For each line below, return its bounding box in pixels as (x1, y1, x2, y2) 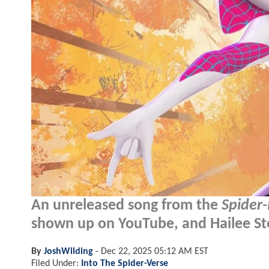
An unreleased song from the (31, 198, 222, 213)
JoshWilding (44, 246, 93, 256)
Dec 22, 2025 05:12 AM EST (101, 246, 208, 256)
